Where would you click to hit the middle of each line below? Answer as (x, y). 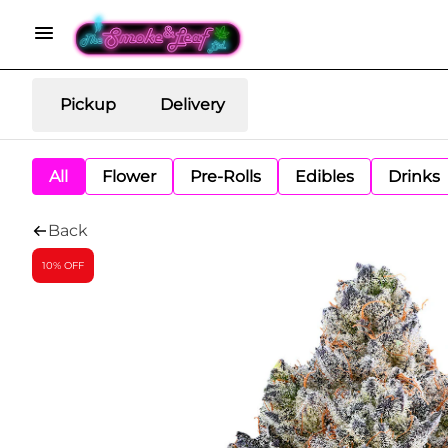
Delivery (192, 104)
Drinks (414, 176)
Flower (129, 176)
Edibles (324, 176)
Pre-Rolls (225, 176)
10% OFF (63, 265)
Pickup (88, 104)
